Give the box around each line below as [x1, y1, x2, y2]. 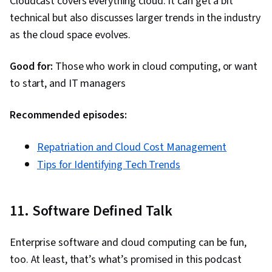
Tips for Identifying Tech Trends [37, 157, 180, 173]
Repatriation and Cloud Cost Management [37, 140, 227, 155]
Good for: [10, 59, 53, 75]
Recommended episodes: [10, 107, 127, 123]
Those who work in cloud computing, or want [53, 59, 257, 75]
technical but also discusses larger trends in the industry [10, 10, 261, 26]
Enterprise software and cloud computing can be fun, [10, 235, 246, 251]
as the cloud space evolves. [10, 27, 131, 43]
